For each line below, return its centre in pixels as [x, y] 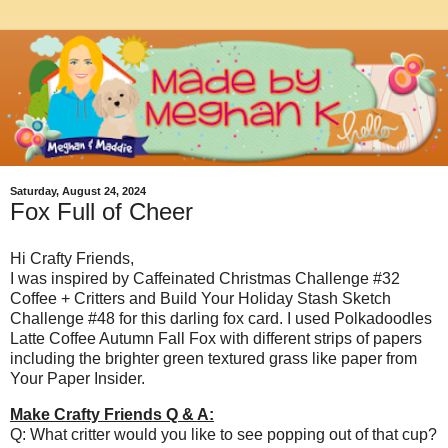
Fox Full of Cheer [101, 211]
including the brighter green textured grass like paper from [213, 359]
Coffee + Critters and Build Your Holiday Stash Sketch [200, 299]
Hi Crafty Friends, [72, 259]
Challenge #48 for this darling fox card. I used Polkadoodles [221, 319]
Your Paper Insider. [77, 379]
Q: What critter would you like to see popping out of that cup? [223, 435]
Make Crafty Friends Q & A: [112, 415]
